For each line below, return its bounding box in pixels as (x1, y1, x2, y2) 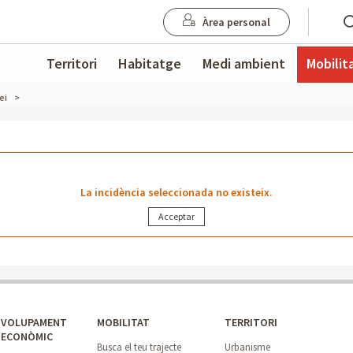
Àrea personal (202, 15, 270, 29)
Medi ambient (202, 54, 285, 72)
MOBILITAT (97, 315, 150, 329)
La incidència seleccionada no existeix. (80, 185, 273, 199)
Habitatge (117, 54, 181, 72)
